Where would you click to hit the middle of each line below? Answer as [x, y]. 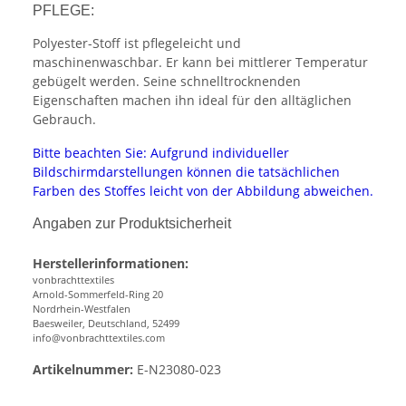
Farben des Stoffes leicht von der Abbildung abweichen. [203, 191]
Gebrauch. [64, 120]
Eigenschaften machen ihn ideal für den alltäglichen [192, 101]
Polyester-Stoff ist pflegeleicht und [137, 43]
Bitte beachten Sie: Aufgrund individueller [161, 153]
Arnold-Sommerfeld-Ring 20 [99, 295]
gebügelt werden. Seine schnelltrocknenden [167, 82]
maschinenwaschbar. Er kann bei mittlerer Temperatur [200, 63]
